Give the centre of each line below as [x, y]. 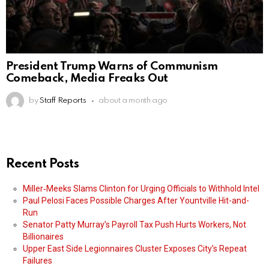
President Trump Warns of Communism [112, 67]
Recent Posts [43, 165]
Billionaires [43, 237]
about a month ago [133, 101]
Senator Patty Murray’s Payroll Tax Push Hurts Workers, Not [134, 225]
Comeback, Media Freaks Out [87, 79]
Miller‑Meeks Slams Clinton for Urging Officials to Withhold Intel [141, 189]
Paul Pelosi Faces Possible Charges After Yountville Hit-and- [136, 201]
